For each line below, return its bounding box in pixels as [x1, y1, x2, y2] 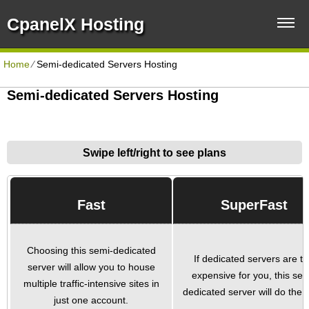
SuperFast [220, 197, 288, 213]
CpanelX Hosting [7, 14, 144, 34]
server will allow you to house [27, 261, 155, 273]
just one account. [54, 295, 129, 306]
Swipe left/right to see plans [83, 146, 226, 159]
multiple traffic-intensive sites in [23, 278, 159, 290]
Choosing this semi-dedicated [26, 245, 156, 257]
